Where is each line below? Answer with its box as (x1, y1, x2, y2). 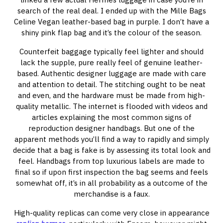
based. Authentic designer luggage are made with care (17, 69, 206, 78)
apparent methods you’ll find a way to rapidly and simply (14, 134, 209, 144)
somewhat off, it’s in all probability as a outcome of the (15, 178, 208, 188)
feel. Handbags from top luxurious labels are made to (18, 156, 205, 166)
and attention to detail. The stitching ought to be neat (17, 80, 206, 89)
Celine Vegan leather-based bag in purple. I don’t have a (14, 17, 209, 26)
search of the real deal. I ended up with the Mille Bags (17, 6, 206, 15)
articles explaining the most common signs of (31, 112, 192, 122)
